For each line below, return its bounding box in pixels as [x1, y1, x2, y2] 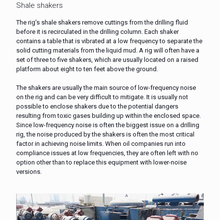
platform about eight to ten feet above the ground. [16, 65, 158, 73]
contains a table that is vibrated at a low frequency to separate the [16, 37, 202, 45]
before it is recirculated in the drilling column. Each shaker [16, 27, 179, 35]
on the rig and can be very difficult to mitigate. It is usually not [16, 93, 188, 101]
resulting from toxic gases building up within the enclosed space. [16, 111, 201, 119]
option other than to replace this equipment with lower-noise [16, 158, 187, 166]
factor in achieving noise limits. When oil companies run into [16, 139, 186, 147]
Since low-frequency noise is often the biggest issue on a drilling [16, 121, 199, 129]
